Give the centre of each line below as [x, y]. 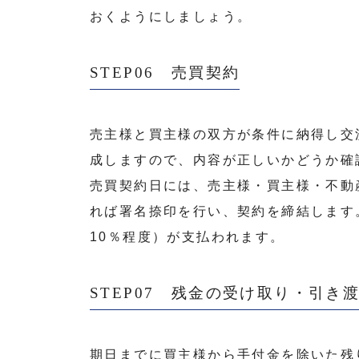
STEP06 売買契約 [165, 73]
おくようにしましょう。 [171, 17]
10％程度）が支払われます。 [188, 237]
